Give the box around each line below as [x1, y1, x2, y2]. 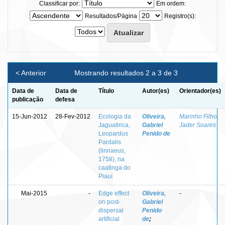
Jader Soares [179, 121, 216, 129]
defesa [55, 95, 75, 103]
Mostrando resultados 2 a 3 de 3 [74, 68, 180, 77]
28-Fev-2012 [55, 113, 90, 120]
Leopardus [98, 130, 128, 137]
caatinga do [98, 164, 131, 171]
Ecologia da [98, 113, 131, 120]
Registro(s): [164, 12, 196, 20]
